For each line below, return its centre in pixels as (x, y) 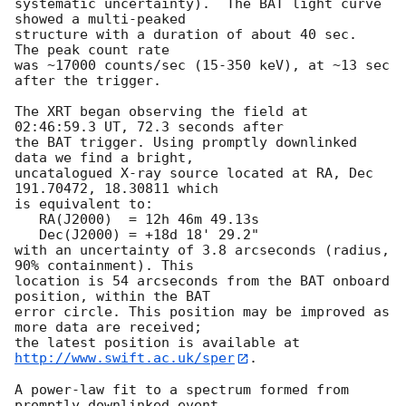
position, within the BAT (112, 297)
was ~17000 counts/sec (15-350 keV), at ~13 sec (202, 66)
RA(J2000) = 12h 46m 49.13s (27, 220)
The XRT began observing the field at (161, 112)
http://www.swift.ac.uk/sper (125, 358)
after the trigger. (92, 81)
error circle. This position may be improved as (202, 312)
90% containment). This (104, 266)
